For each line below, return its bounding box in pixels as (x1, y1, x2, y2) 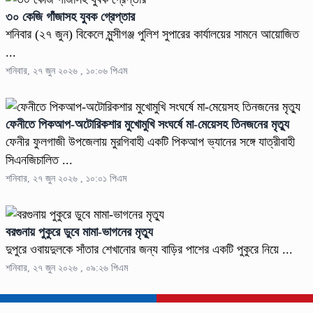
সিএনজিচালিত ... (6, 153, 73, 168)
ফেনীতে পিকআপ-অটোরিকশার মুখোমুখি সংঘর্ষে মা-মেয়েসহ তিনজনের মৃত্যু (6, 117, 289, 132)
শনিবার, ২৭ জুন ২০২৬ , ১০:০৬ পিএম (6, 66, 127, 77)
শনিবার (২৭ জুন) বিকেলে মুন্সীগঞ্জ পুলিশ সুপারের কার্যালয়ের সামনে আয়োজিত (6, 27, 299, 42)
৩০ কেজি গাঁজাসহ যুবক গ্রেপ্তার (6, 10, 135, 24)
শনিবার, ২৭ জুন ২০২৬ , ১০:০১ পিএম (6, 173, 126, 184)
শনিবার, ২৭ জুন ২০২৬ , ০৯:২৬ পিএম (6, 263, 128, 274)
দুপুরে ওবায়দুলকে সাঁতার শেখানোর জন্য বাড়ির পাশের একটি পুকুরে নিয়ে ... (6, 242, 293, 257)
